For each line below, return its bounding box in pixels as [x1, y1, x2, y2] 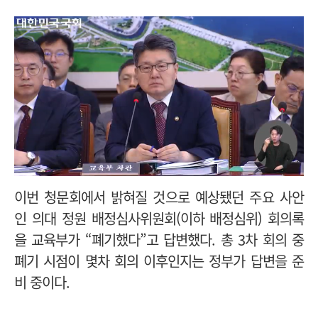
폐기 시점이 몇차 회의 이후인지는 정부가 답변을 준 [14, 250, 304, 271]
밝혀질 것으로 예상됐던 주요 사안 [111, 186, 304, 207]
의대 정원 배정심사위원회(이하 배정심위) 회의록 [32, 207, 304, 229]
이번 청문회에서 [14, 186, 111, 207]
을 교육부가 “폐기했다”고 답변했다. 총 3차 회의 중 [14, 229, 304, 250]
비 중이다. [14, 271, 73, 292]
